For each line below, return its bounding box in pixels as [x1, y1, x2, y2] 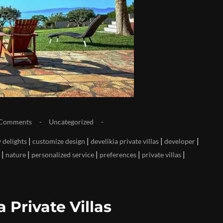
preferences [100, 150, 136, 159]
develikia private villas [91, 137, 159, 145]
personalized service [31, 150, 94, 159]
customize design [32, 137, 85, 145]
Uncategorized [49, 117, 94, 126]
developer [164, 137, 195, 145]
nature [5, 150, 26, 159]
